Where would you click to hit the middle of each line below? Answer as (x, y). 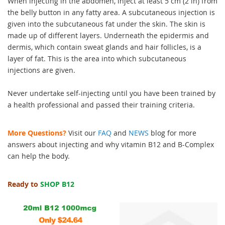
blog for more (174, 133)
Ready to (24, 184)
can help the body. (39, 156)
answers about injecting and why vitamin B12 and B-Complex (111, 144)
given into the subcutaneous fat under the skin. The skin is (106, 24)
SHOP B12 (57, 184)
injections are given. (41, 70)
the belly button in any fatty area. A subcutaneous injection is (111, 12)
